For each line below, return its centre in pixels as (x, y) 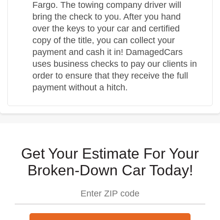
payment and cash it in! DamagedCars (108, 52)
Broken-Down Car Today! (110, 170)
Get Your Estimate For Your (110, 153)
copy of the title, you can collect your (104, 40)
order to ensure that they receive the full (110, 76)
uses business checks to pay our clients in (115, 64)
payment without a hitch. (80, 87)
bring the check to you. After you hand (107, 17)
